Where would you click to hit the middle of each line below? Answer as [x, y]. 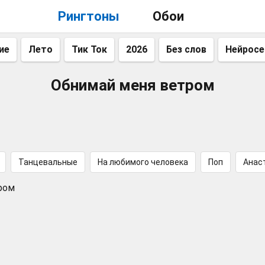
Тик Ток [89, 49]
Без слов [186, 49]
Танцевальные [48, 162]
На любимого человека [143, 162]
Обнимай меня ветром [132, 85]
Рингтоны [88, 16]
